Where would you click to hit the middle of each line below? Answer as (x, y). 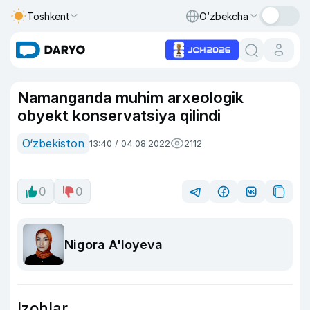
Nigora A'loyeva (113, 244)
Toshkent (48, 16)
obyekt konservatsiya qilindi (119, 116)
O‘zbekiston (53, 143)
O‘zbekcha (224, 16)
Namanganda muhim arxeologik (130, 98)
